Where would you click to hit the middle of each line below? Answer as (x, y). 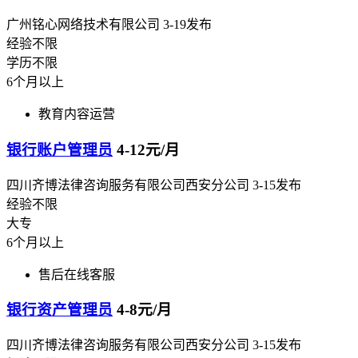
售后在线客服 (77, 274)
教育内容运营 (77, 114)
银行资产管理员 (60, 310)
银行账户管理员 (60, 149)
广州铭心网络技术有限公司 (83, 25)
